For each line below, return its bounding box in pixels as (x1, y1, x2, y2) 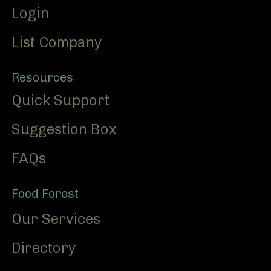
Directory (11, 239, 76, 256)
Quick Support (11, 91, 109, 109)
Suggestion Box (11, 120, 117, 138)
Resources (11, 70, 73, 85)
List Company (11, 33, 102, 51)
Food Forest (11, 186, 79, 201)
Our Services (11, 210, 100, 227)
